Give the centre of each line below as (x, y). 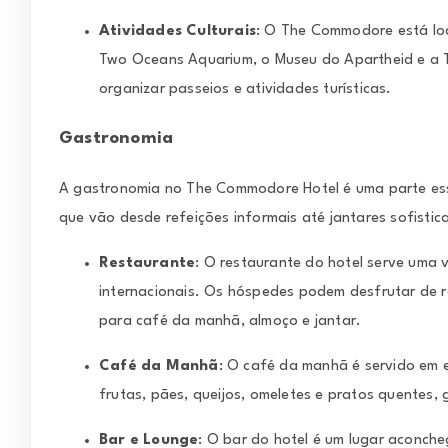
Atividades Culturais (177, 31)
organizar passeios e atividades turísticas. (245, 89)
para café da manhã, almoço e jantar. (230, 322)
